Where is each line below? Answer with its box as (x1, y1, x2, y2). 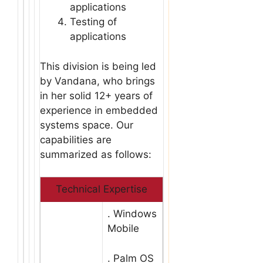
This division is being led (40, 60, 156, 72)
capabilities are (40, 133, 112, 146)
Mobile (107, 222, 139, 234)
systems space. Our (40, 119, 133, 131)
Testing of (70, 16, 117, 28)
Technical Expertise (55, 183, 147, 195)
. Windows (107, 208, 157, 220)
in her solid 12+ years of (40, 89, 153, 102)
